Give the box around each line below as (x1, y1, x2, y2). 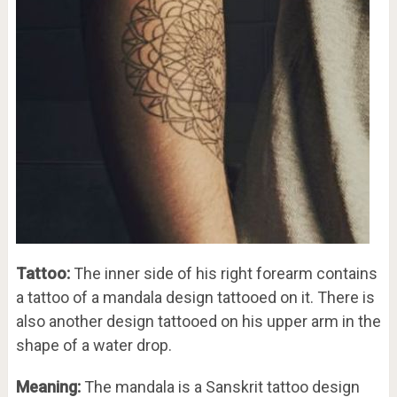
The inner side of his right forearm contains (69, 263, 378, 283)
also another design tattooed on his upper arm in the (15, 311, 381, 331)
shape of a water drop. (15, 335, 172, 354)
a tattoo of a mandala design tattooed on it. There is (15, 287, 375, 307)
